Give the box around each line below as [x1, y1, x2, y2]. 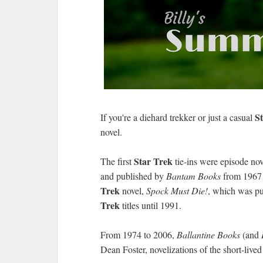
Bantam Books [164, 170, 221, 182]
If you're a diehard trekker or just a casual [100, 111, 255, 123]
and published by [100, 170, 164, 182]
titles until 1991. [120, 199, 181, 211]
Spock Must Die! [146, 184, 208, 197]
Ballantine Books [177, 228, 240, 241]
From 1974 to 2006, [100, 228, 177, 241]
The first [100, 155, 134, 167]
